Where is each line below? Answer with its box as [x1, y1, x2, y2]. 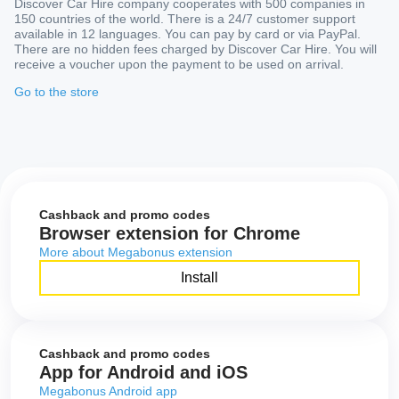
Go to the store [14, 85, 99, 100]
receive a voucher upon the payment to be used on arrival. [14, 57, 344, 72]
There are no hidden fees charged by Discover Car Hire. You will [14, 42, 377, 57]
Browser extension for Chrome [39, 224, 300, 244]
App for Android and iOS [39, 362, 248, 383]
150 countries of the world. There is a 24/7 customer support [14, 12, 355, 27]
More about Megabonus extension [39, 245, 232, 260]
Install [181, 270, 218, 286]
